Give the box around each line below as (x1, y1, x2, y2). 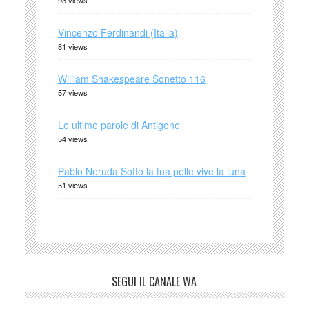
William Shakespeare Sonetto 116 (57, 71, 206, 86)
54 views (57, 132, 88, 144)
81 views (57, 40, 88, 52)
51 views (57, 179, 88, 190)
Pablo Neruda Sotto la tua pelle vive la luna (57, 163, 246, 178)
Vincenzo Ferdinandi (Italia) (57, 25, 178, 39)
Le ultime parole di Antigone (57, 117, 180, 132)
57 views (57, 86, 88, 98)
